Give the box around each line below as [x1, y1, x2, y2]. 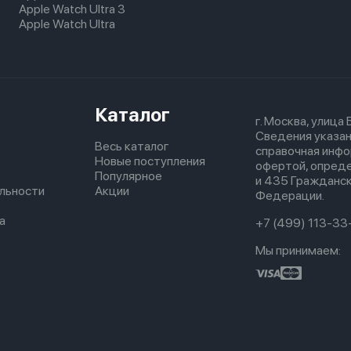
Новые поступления [95, 154, 205, 168]
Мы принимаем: [255, 243, 341, 258]
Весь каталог [95, 139, 169, 154]
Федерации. [255, 188, 324, 203]
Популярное [95, 168, 162, 183]
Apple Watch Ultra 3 [19, 2, 125, 16]
